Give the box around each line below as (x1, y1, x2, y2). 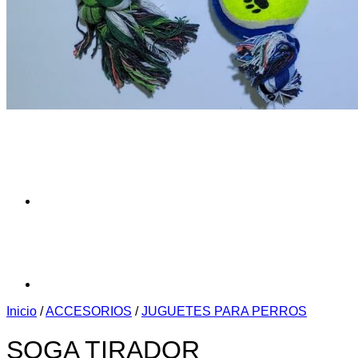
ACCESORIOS (46, 304, 132, 318)
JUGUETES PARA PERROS (141, 304, 307, 318)
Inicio (6, 304, 37, 318)
